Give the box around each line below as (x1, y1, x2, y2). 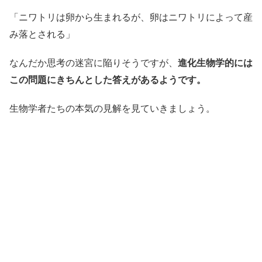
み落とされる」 (9, 28, 75, 40)
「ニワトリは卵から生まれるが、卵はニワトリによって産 (9, 11, 253, 23)
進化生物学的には (178, 57, 253, 69)
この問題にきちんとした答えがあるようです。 (9, 74, 206, 86)
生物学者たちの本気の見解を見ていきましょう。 (9, 102, 215, 115)
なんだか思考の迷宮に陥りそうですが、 (9, 57, 178, 69)
